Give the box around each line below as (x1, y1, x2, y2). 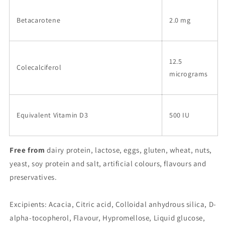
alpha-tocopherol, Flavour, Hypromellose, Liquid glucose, (10, 213, 205, 222)
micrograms (169, 69, 208, 78)
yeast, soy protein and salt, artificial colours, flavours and (10, 159, 206, 168)
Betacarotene (17, 16, 61, 25)
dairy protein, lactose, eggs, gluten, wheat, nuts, (45, 145, 212, 155)
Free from (10, 145, 45, 155)
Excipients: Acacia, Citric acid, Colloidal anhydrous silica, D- (10, 199, 216, 209)
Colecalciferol (17, 63, 62, 72)
